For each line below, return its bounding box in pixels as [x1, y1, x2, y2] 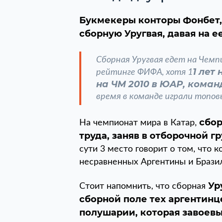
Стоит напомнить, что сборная [79, 182, 208, 191]
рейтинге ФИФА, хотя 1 [96, 68, 193, 77]
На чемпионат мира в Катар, [79, 118, 199, 127]
